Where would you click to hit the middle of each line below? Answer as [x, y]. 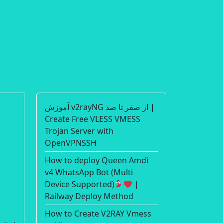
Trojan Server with [79, 131]
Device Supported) [80, 184]
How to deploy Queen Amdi [97, 160]
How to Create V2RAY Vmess [98, 214]
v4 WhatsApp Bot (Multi [89, 172]
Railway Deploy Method [89, 196]
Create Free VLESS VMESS [93, 119]
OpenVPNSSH [71, 143]
